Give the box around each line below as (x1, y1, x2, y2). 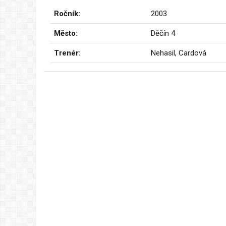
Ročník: (54, 9, 80, 18)
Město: (54, 28, 78, 38)
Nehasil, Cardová (151, 48, 206, 58)
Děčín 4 (151, 28, 175, 38)
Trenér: (54, 48, 81, 58)
